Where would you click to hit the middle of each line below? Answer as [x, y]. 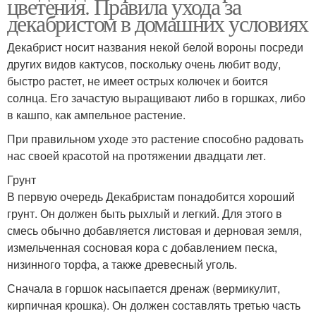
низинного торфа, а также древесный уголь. [122, 265]
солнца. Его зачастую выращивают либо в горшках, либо [156, 98]
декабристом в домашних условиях [158, 23]
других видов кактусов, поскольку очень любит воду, [144, 64]
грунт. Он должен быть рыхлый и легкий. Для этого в [145, 214]
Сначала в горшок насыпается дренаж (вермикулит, [144, 288]
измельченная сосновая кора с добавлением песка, [142, 248]
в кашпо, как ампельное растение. [96, 115]
